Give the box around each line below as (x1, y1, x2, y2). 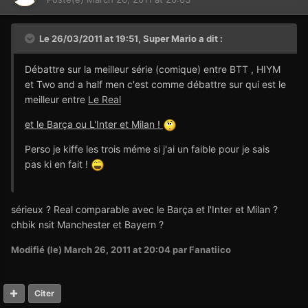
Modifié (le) (11, 244, 64, 256)
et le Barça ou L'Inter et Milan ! (25, 118, 163, 130)
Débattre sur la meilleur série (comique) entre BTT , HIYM (25, 63, 280, 75)
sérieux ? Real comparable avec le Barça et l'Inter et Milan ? (11, 203, 278, 216)
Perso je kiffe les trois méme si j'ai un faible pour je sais (25, 142, 269, 155)
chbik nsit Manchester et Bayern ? (11, 219, 164, 231)
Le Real (88, 93, 121, 105)
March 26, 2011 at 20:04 (64, 244, 170, 256)
